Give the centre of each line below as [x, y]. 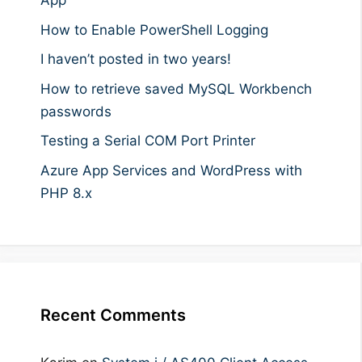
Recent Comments [113, 315]
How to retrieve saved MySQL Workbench [176, 88]
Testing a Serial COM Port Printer [148, 141]
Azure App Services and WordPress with [171, 170]
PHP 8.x [66, 193]
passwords [76, 111]
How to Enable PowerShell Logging [154, 29]
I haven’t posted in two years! [136, 59]
